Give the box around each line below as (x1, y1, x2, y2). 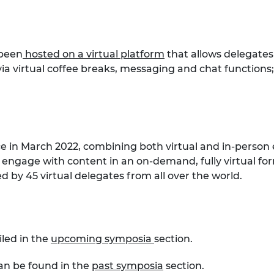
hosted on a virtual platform (25, 48, 165, 61)
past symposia (92, 260, 163, 272)
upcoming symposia (51, 233, 154, 245)
